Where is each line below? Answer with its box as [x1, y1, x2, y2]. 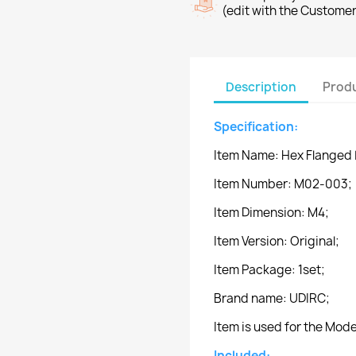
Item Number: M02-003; [214, 176, 352, 192]
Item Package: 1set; [214, 261, 325, 278]
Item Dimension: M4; [214, 204, 329, 221]
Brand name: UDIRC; [214, 290, 330, 307]
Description [226, 78, 296, 95]
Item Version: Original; [214, 233, 339, 250]
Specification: [214, 118, 300, 135]
